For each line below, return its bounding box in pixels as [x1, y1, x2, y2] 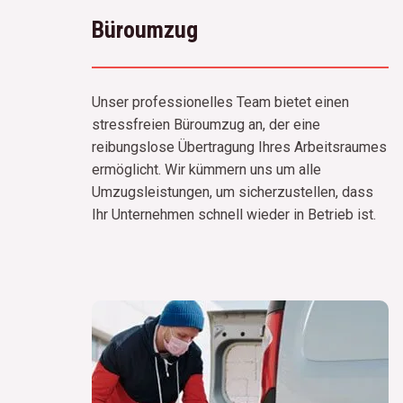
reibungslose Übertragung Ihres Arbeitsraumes [92, 138, 387, 156]
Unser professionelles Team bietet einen [92, 93, 349, 111]
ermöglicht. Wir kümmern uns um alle [92, 160, 321, 178]
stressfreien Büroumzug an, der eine [92, 115, 320, 133]
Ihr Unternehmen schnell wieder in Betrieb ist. [92, 205, 376, 223]
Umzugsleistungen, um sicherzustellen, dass [92, 183, 373, 201]
